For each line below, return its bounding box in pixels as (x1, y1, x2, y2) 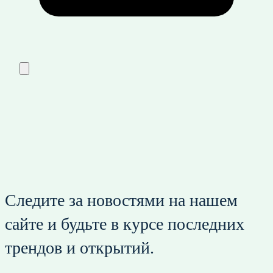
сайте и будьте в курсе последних (5, 214, 244, 234)
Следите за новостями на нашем (5, 191, 238, 210)
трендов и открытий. (5, 238, 154, 258)
